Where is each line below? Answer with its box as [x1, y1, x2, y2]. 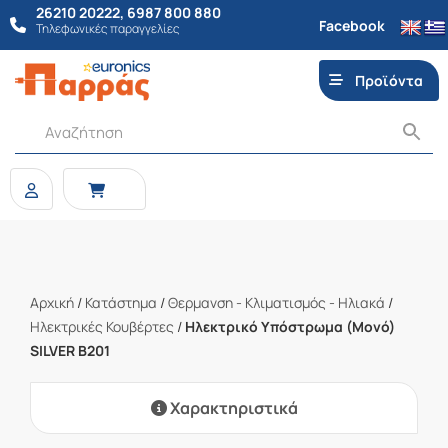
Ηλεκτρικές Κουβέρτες [30, 317, 174, 336]
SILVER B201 [30, 341, 110, 360]
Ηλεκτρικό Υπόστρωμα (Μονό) [185, 317, 395, 336]
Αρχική [30, 293, 74, 312]
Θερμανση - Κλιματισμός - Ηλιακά [168, 293, 385, 312]
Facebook [319, 15, 385, 35]
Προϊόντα [355, 71, 424, 90]
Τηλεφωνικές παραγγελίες [36, 20, 180, 37]
